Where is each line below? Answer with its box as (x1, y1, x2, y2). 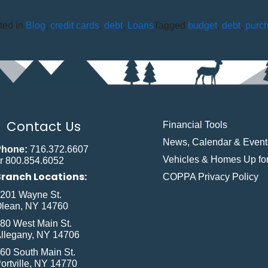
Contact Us (6, 118, 81, 136)
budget (188, 20, 217, 31)
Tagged (154, 20, 188, 31)
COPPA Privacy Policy (163, 172, 259, 182)
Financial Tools (163, 120, 228, 130)
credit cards (50, 20, 99, 31)
